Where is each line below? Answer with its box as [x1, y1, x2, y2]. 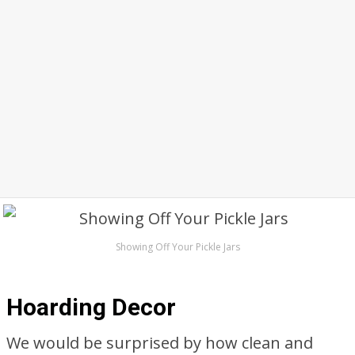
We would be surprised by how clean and [6, 332, 313, 353]
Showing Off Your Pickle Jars [115, 240, 240, 254]
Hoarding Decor [6, 293, 176, 321]
